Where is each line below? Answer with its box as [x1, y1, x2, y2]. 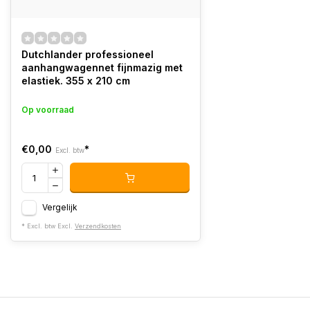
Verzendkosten [75, 222, 121, 230]
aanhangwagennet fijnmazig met [21, 62, 183, 73]
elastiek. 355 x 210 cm [21, 75, 130, 86]
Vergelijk [42, 202, 77, 212]
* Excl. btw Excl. [21, 222, 75, 230]
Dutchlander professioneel [21, 48, 154, 60]
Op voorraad [21, 104, 74, 115]
